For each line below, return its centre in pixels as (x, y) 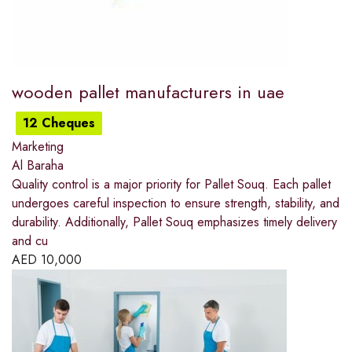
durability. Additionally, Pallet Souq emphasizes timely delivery (174, 222)
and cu (30, 241)
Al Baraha (38, 166)
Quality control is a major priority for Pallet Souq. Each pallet (171, 185)
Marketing (38, 147)
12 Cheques (59, 123)
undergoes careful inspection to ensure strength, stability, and (176, 203)
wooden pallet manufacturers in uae (148, 92)
